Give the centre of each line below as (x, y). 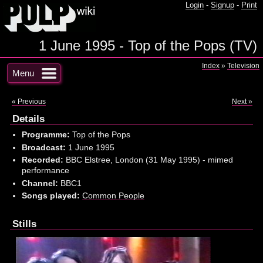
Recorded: (42, 160)
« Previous (29, 102)
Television (243, 66)
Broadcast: (43, 147)
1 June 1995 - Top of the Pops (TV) (148, 46)
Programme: (45, 135)
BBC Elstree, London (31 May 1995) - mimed (148, 160)
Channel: (40, 183)
